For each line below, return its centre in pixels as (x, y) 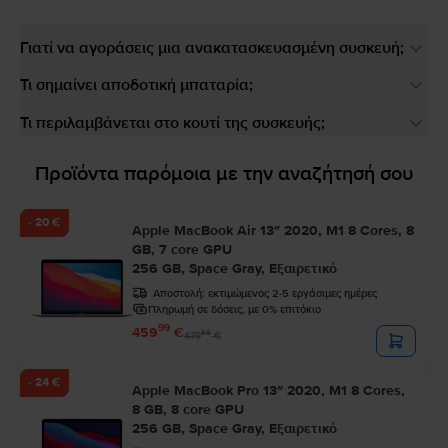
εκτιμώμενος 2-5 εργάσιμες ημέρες (292, 293)
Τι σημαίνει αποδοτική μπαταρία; (136, 85)
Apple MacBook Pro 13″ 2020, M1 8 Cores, (268, 390)
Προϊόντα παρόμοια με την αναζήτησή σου (224, 173)
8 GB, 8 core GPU (188, 409)
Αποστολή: (179, 293)
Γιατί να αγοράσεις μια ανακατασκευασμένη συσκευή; (212, 48)
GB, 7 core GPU (182, 249)
